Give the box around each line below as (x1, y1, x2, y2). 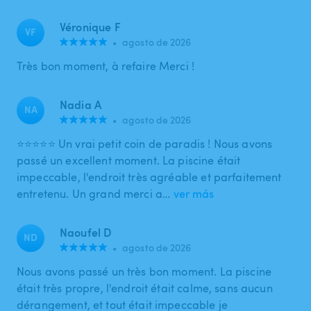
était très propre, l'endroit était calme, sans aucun (17, 280, 273, 296)
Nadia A (60, 96, 102, 112)
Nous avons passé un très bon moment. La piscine (17, 263, 272, 279)
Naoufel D (60, 224, 112, 240)
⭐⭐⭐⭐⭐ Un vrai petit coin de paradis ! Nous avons (17, 135, 273, 151)
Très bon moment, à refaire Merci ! (17, 58, 195, 74)
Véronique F (60, 18, 121, 35)
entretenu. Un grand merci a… (17, 185, 171, 201)
